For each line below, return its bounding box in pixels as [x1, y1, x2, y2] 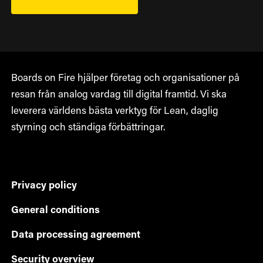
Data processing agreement [11, 230, 140, 241]
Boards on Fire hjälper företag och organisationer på [11, 73, 240, 84]
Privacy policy [11, 181, 77, 191]
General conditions [11, 205, 100, 216]
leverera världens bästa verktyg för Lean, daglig [11, 106, 218, 117]
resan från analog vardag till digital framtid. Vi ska [11, 90, 227, 100]
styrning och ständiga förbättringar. [11, 123, 165, 133]
